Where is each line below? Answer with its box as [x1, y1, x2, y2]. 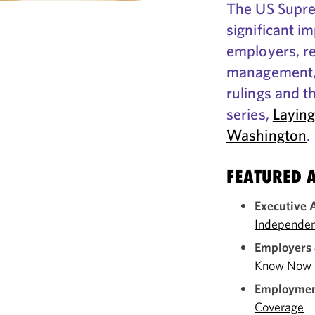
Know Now [255, 257, 311, 274]
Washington [226, 125, 307, 145]
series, [226, 104, 273, 124]
